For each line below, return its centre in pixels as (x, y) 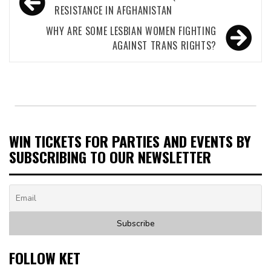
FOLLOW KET (45, 257)
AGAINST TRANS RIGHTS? (164, 45)
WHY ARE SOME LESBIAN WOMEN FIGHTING (131, 31)
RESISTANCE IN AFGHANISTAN (113, 10)
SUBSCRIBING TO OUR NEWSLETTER (110, 156)
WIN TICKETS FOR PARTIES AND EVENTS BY (130, 141)
